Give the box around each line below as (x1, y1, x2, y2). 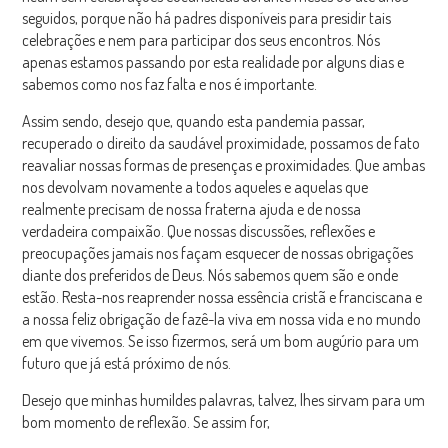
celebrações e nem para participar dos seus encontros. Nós (22, 30, 381, 51)
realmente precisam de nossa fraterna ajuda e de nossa (22, 199, 362, 220)
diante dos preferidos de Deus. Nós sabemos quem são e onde (22, 265, 399, 286)
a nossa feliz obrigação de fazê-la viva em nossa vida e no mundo (22, 309, 422, 330)
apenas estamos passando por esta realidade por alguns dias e (22, 52, 405, 73)
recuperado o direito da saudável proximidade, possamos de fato (22, 133, 421, 154)
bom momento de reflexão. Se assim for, (22, 412, 271, 433)
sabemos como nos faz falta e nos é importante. (22, 74, 318, 95)
